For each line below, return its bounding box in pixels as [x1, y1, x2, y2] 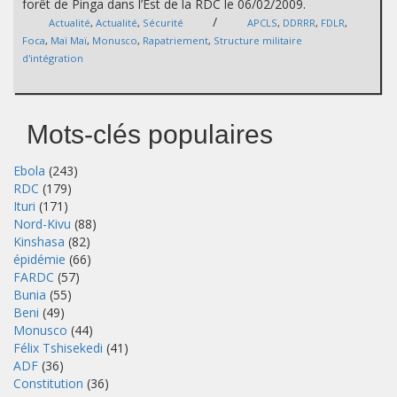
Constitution [13, 375, 83, 393]
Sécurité [143, 16, 183, 30]
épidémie [13, 251, 66, 269]
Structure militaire [214, 34, 302, 48]
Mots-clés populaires [27, 120, 273, 150]
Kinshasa [13, 233, 65, 251]
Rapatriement [143, 34, 208, 48]
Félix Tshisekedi [13, 339, 103, 357]
